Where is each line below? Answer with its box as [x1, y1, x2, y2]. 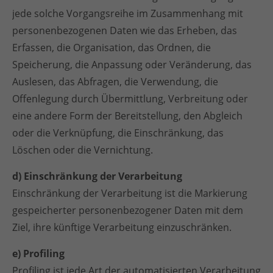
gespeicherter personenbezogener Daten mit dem [12, 204, 243, 217]
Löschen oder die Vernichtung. [12, 143, 153, 157]
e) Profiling [12, 247, 65, 260]
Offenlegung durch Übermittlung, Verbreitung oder [12, 92, 248, 105]
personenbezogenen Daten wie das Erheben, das [12, 24, 237, 37]
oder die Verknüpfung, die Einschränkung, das [12, 126, 224, 140]
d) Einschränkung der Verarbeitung [12, 169, 182, 183]
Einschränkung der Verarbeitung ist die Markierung [12, 186, 247, 200]
